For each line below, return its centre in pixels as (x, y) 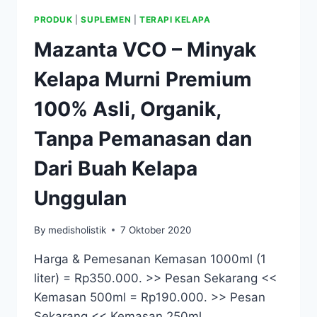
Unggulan (80, 198)
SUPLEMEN (106, 20)
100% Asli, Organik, (127, 109)
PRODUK (53, 20)
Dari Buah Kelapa (116, 169)
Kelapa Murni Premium (143, 80)
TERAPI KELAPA (175, 20)
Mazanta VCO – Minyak (145, 50)
